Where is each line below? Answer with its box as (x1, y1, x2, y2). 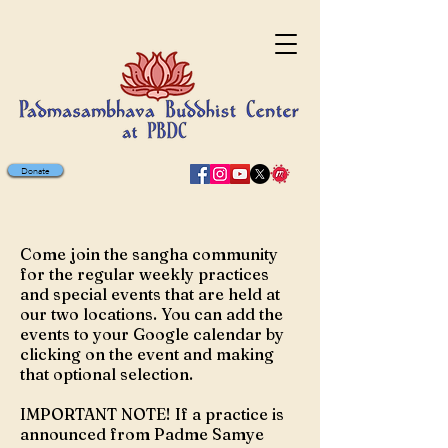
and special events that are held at (20, 284, 280, 304)
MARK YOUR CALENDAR (20, 208, 276, 234)
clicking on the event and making (20, 344, 274, 364)
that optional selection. (20, 364, 197, 384)
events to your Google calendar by (20, 324, 284, 344)
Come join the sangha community (20, 244, 278, 264)
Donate (21, 164, 50, 176)
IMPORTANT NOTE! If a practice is (20, 404, 284, 424)
